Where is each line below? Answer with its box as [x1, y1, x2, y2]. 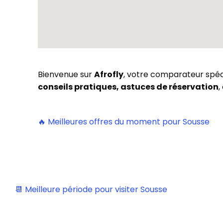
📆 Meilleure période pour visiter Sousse [15, 184, 167, 195]
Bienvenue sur [38, 69, 95, 80]
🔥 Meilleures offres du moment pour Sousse [38, 116, 210, 127]
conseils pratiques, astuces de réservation [38, 81, 219, 93]
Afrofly [94, 69, 124, 80]
